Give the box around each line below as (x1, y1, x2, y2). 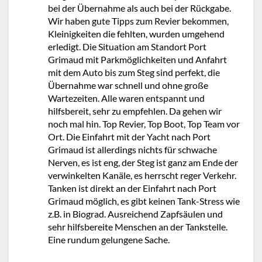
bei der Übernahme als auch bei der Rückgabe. (48, 2, 231, 13)
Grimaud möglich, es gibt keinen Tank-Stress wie (48, 195, 240, 206)
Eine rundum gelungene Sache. (48, 233, 170, 245)
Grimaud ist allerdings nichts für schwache (48, 143, 217, 155)
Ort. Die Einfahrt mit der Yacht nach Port (48, 130, 211, 142)
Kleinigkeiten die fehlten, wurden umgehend (48, 27, 225, 39)
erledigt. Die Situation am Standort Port (48, 40, 206, 52)
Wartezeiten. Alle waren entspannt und (48, 92, 205, 104)
